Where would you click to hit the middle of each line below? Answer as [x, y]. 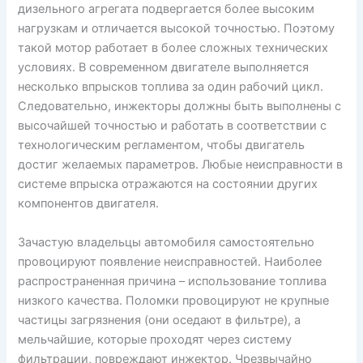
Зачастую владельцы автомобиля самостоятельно [167, 242]
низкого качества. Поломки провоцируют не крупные [174, 300]
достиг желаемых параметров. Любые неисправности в [181, 165]
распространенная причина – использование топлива [173, 281]
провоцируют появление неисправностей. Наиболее [170, 261]
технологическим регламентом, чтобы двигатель [162, 145]
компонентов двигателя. [89, 204]
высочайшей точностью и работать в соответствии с [173, 126]
